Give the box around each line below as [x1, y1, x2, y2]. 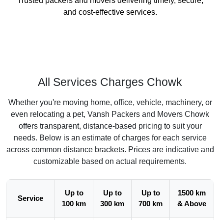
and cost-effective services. [63, 8, 157, 16]
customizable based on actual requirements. [33, 157, 187, 165]
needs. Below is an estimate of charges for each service [13, 134, 207, 142]
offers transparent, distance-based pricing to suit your [18, 122, 202, 130]
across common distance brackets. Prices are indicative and [6, 145, 214, 154]
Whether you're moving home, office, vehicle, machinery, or [8, 98, 212, 107]
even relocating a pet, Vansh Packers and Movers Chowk [11, 110, 209, 118]
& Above [177, 199, 206, 208]
